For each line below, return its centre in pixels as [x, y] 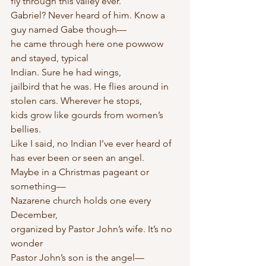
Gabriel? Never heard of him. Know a [89, 15]
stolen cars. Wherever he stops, [76, 101]
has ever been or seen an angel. [77, 158]
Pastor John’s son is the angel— [77, 257]
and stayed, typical [50, 58]
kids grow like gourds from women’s [88, 115]
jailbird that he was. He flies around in [91, 86]
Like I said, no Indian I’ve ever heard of [92, 143]
